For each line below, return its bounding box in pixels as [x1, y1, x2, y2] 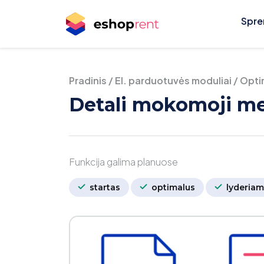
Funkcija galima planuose [69, 156, 178, 168]
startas [87, 182, 120, 193]
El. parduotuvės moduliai [115, 74, 232, 87]
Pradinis [69, 74, 107, 87]
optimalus [149, 182, 195, 193]
